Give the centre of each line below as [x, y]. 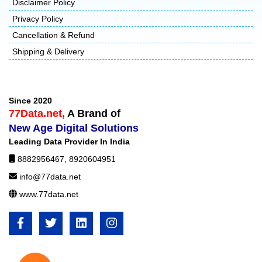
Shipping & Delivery [48, 51]
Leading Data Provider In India [69, 141]
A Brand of [94, 113]
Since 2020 [30, 100]
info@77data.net [50, 176]
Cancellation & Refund [54, 35]
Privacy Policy [38, 18]
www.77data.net [49, 194]
